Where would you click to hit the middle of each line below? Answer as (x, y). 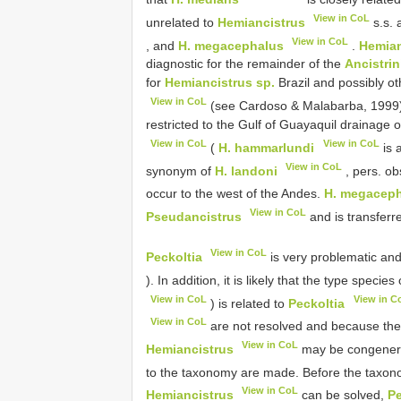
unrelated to (182, 22)
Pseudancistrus (194, 216)
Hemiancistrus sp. (220, 83)
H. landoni (246, 171)
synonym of (180, 171)
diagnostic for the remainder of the (245, 64)
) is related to (248, 303)
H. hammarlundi (267, 147)
